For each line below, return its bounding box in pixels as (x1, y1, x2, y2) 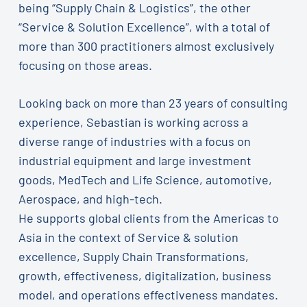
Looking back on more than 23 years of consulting (18, 95, 288, 111)
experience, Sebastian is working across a (18, 114, 248, 130)
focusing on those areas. (18, 58, 152, 73)
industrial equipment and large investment (18, 153, 251, 169)
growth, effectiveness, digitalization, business (18, 268, 271, 284)
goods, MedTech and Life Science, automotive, (18, 172, 272, 188)
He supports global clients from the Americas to (18, 210, 279, 226)
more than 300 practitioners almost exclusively (18, 38, 274, 54)
